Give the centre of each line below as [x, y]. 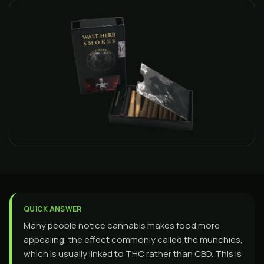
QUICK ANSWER [53, 209]
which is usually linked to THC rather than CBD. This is [133, 254]
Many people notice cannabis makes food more [122, 225]
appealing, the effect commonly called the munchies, [133, 240]
